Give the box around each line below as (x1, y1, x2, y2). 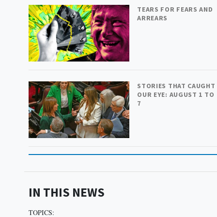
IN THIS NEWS (28, 184, 105, 200)
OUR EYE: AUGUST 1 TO (137, 90, 215, 99)
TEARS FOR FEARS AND (137, 4, 213, 14)
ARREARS (137, 13, 168, 22)
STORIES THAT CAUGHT (137, 81, 216, 90)
